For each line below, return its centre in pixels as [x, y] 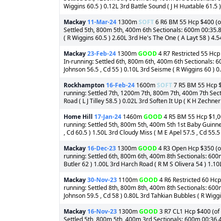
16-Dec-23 [102, 148]
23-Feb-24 [102, 54]
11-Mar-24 [102, 22]
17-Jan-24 [108, 117]
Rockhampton [84, 85]
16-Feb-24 [120, 85]
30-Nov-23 [102, 180]
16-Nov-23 [102, 211]
